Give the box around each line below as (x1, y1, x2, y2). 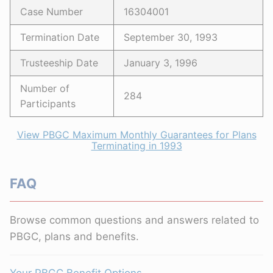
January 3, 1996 (124, 57, 197, 69)
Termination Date (20, 31, 99, 43)
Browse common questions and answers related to (10, 213, 259, 226)
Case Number (20, 5, 83, 18)
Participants (20, 97, 76, 110)
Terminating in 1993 (91, 140, 182, 152)
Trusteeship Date (20, 57, 98, 69)
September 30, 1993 (124, 31, 218, 43)
